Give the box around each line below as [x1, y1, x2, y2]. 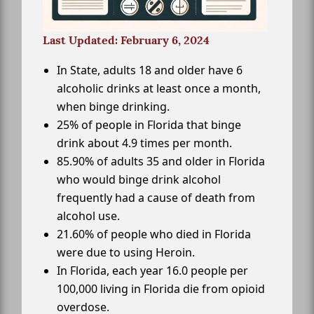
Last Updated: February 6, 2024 [43, 33, 210, 48]
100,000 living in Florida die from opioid [57, 281, 265, 297]
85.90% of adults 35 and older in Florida [57, 153, 265, 170]
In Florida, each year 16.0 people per [57, 263, 248, 279]
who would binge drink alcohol [57, 172, 221, 188]
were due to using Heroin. [57, 245, 195, 261]
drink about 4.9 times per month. [57, 135, 232, 151]
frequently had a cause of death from [57, 190, 255, 206]
